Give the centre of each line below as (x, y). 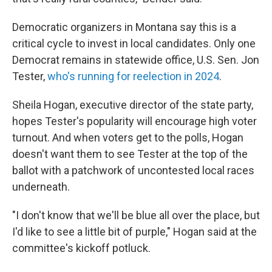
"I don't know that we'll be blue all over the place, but (136, 215)
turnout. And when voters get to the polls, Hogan (128, 138)
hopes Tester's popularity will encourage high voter (134, 121)
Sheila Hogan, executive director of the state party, (133, 105)
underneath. (41, 187)
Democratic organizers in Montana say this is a (124, 27)
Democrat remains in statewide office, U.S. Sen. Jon (136, 60)
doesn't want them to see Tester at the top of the (130, 154)
